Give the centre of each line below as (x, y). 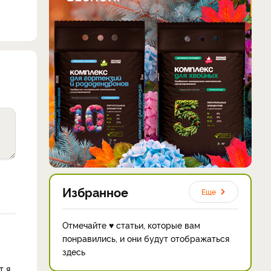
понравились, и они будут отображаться (146, 238)
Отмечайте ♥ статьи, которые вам (131, 225)
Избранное (95, 192)
